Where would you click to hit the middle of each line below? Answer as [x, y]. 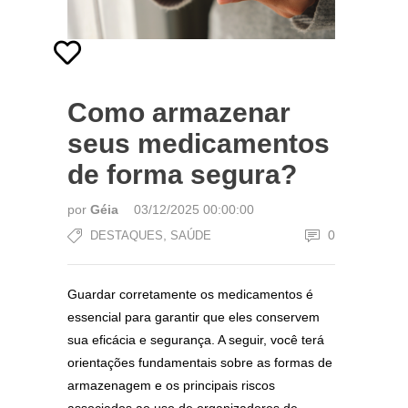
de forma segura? [182, 174]
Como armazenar [179, 112]
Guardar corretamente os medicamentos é [190, 294]
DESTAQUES [127, 235]
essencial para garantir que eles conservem [194, 317]
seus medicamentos [199, 143]
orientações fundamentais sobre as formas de [200, 362]
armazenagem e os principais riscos [171, 385]
